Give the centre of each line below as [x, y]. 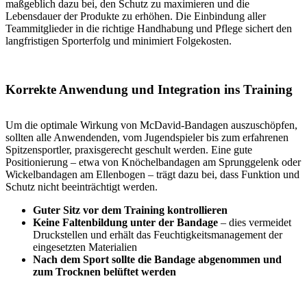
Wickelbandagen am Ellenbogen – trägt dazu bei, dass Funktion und [152, 174]
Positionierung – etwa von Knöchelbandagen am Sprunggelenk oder [153, 162]
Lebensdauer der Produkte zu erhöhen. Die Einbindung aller [136, 16]
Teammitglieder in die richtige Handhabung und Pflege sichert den [149, 29]
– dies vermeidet [255, 222]
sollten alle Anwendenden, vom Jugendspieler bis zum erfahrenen [147, 137]
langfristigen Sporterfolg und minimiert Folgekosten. [119, 41]
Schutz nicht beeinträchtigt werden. [82, 186]
